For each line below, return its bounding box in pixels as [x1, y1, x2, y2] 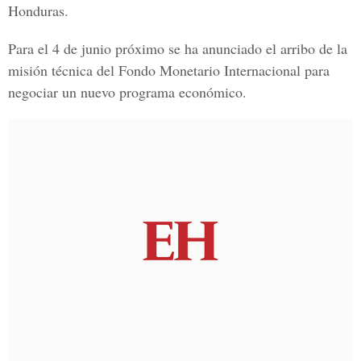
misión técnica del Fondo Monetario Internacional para [8, 60, 330, 80]
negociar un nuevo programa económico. [8, 82, 247, 102]
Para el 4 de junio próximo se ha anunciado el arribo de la [8, 39, 347, 58]
